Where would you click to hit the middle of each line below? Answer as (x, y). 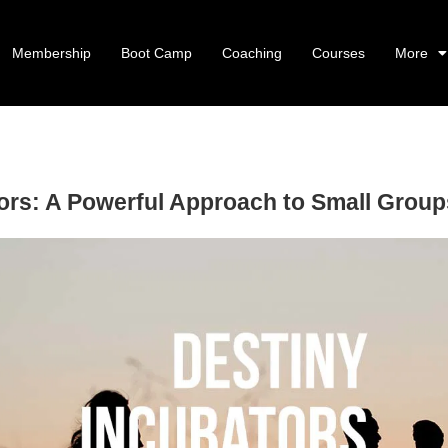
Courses (339, 53)
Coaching (252, 53)
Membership (52, 53)
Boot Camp (157, 53)
